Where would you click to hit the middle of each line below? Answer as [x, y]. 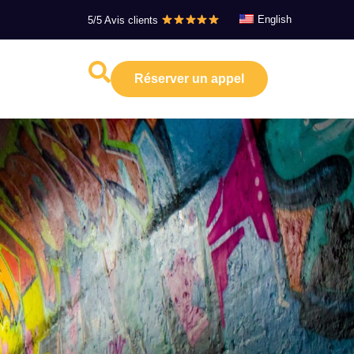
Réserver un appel [190, 79]
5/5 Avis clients [125, 20]
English [275, 19]
